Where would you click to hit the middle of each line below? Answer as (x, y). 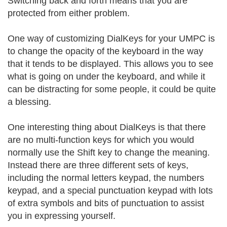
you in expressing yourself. (62, 216)
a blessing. (29, 102)
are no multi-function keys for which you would (101, 140)
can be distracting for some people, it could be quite (112, 89)
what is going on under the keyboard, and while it (106, 77)
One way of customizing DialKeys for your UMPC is (111, 39)
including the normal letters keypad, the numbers (106, 178)
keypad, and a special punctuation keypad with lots (110, 191)
